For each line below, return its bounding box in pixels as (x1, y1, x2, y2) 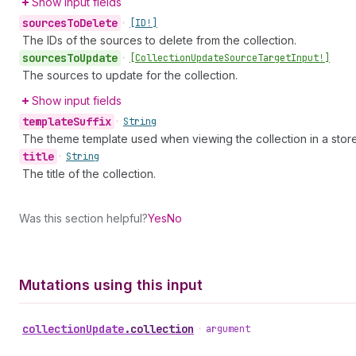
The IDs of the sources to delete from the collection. (22, 33, 296, 47)
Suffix (73, 114, 111, 129)
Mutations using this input (19, 277, 203, 293)
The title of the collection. (22, 167, 156, 180)
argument (206, 323, 250, 335)
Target (257, 52, 291, 64)
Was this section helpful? (19, 211, 148, 225)
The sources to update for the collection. (22, 68, 238, 82)
